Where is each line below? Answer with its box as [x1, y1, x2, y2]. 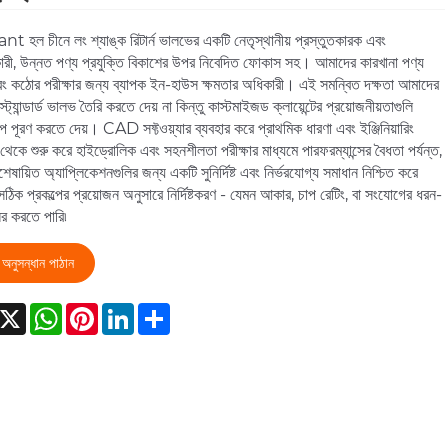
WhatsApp [61, 300, 148, 320]
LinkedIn [133, 300, 205, 320]
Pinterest [97, 300, 172, 320]
